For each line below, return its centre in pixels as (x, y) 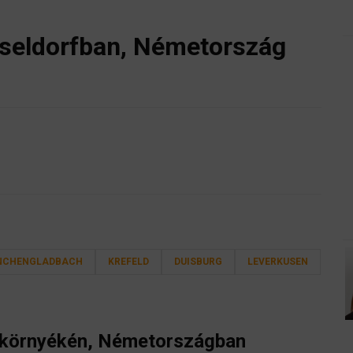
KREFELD (128, 262)
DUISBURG (198, 262)
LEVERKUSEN (278, 262)
